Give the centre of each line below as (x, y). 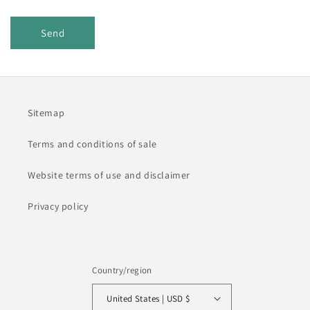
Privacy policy (58, 207)
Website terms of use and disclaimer (109, 175)
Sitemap (46, 113)
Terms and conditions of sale (92, 144)
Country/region (122, 271)
